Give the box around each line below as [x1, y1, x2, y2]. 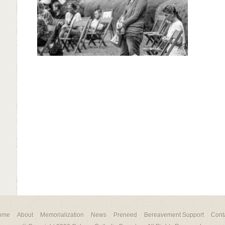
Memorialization [40, 211, 84, 218]
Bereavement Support [144, 211, 204, 218]
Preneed [113, 211, 137, 218]
